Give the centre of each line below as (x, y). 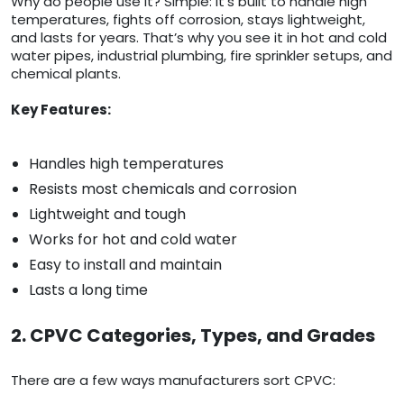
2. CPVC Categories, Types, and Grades (193, 336)
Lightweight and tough (107, 215)
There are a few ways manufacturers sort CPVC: (173, 381)
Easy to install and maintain (125, 265)
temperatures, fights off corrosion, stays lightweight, (188, 20)
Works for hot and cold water (133, 240)
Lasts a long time (88, 290)
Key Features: (61, 110)
